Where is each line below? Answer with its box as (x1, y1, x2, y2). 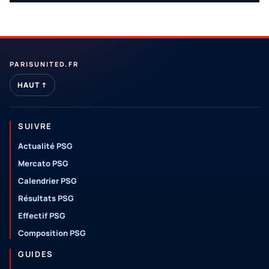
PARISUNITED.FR (10, 59, 79, 68)
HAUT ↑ (17, 80, 47, 90)
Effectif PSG (18, 210, 65, 221)
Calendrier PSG (18, 175, 77, 186)
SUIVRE (18, 121, 53, 131)
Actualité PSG (18, 141, 73, 151)
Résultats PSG (18, 193, 74, 204)
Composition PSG (18, 228, 86, 238)
